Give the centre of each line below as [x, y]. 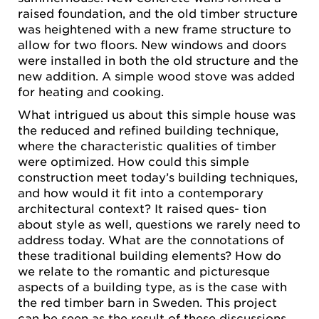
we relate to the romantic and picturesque [144, 270]
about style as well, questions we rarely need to [159, 223]
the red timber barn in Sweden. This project [147, 302]
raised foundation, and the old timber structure [158, 13]
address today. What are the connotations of [151, 239]
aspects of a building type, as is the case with [152, 286]
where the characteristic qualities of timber [147, 145]
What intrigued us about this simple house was [157, 114]
